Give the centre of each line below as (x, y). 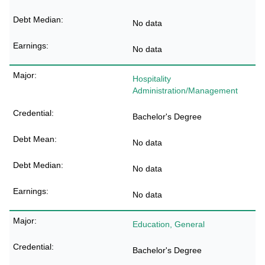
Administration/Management (185, 91)
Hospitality (152, 79)
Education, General (169, 224)
